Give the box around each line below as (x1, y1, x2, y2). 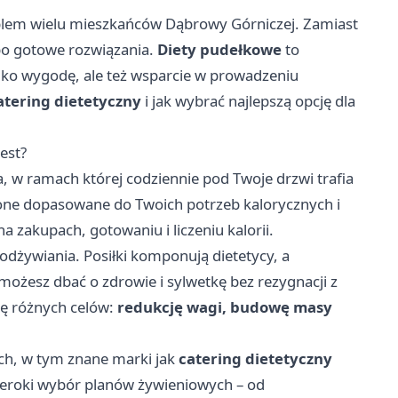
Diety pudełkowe (157, 38, 282, 60)
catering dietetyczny (179, 347, 332, 369)
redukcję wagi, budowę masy (117, 296, 332, 317)
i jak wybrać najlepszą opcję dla (141, 90, 355, 111)
